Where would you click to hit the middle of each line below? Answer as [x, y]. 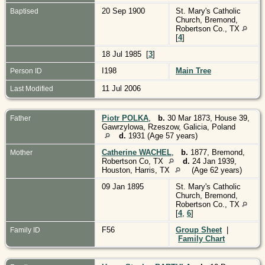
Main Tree [193, 70]
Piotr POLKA [125, 118]
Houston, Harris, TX [137, 170]
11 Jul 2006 [122, 88]
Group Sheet [199, 230]
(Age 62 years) [217, 170]
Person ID [26, 71]
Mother [21, 152]
